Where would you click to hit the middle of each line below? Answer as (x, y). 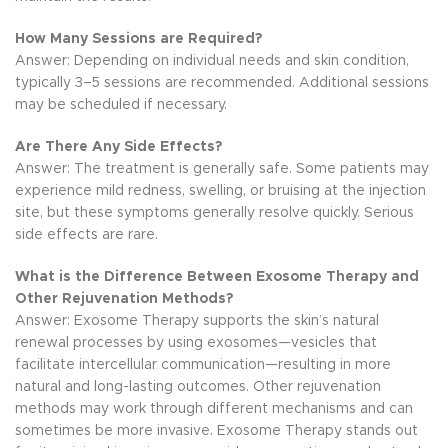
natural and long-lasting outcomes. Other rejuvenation (198, 387)
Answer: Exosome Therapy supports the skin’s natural (197, 321)
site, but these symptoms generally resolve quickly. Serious (214, 213)
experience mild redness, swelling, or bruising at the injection (220, 191)
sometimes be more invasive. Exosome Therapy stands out (216, 431)
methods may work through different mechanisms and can (214, 409)
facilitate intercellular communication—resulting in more (203, 365)
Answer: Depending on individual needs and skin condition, (212, 61)
